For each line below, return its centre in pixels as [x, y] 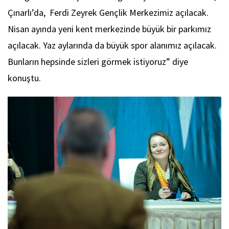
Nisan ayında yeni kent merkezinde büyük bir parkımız [109, 29]
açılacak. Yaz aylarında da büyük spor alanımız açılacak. [112, 45]
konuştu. [24, 78]
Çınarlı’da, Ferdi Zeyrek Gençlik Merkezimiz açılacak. [108, 13]
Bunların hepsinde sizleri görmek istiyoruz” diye [98, 62]
